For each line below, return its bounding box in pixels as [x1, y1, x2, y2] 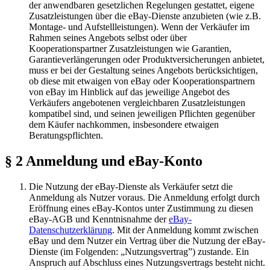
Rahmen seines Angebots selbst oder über [29, 32, 187, 43]
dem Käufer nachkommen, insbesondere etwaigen [29, 119, 219, 130]
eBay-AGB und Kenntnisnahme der [29, 213, 169, 224]
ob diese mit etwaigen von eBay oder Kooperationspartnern [29, 75, 255, 86]
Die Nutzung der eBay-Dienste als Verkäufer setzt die [29, 181, 233, 192]
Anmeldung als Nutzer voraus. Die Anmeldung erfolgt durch [29, 192, 260, 202]
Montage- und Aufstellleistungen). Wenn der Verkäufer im [29, 21, 250, 32]
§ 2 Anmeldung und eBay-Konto [5, 152, 202, 169]
